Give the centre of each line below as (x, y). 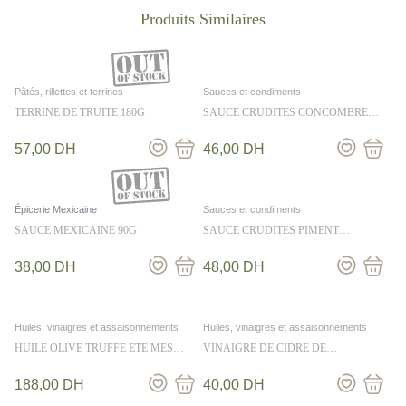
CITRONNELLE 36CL (254, 243)
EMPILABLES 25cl (58, 361)
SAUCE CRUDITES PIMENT (271, 230)
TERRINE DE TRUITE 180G (80, 112)
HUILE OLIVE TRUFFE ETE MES (94, 348)
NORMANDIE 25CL (251, 361)
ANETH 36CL (235, 125)
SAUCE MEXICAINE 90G (76, 230)
